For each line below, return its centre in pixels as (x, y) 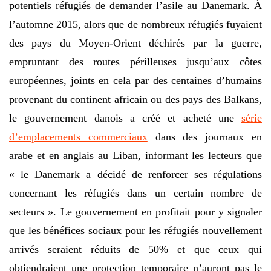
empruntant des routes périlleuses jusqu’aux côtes (135, 61)
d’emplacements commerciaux (78, 136)
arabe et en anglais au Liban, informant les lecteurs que (135, 155)
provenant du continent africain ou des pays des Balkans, (135, 99)
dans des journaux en (205, 136)
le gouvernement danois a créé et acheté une (125, 118)
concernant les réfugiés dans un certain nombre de (135, 193)
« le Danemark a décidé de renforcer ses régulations (135, 174)
